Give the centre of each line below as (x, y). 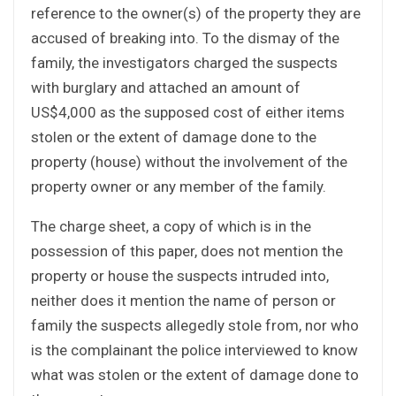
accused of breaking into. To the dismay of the (185, 38)
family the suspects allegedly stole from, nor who (195, 325)
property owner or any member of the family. (179, 186)
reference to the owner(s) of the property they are (196, 13)
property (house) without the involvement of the (189, 161)
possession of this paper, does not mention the (187, 251)
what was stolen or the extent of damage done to (195, 374)
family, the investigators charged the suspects (184, 62)
